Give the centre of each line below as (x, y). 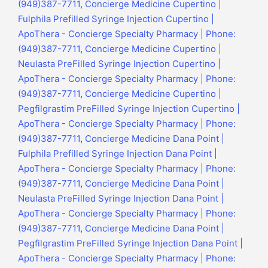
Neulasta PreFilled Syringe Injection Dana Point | (121, 199)
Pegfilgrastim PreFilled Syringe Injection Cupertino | (129, 109)
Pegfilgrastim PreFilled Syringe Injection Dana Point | (130, 243)
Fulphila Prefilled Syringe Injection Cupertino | (116, 19)
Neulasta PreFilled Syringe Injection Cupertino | (119, 64)
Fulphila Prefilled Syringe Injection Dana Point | (118, 154)
